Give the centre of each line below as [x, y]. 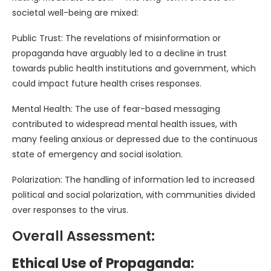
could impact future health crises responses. [107, 84]
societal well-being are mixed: [75, 13]
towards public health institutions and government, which [134, 69]
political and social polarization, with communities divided [134, 195]
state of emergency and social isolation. [97, 155]
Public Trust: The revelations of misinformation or [116, 38]
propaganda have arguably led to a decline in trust [119, 54]
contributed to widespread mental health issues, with [125, 124]
